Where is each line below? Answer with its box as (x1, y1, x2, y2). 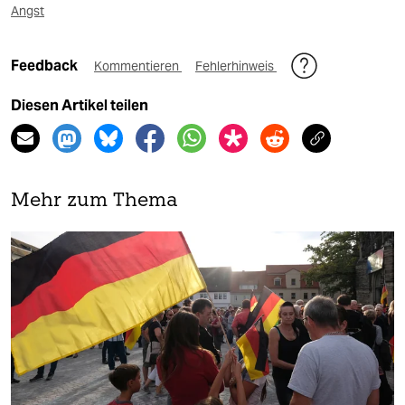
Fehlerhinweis (195, 57, 277, 74)
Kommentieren (94, 57, 182, 74)
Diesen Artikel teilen (11, 96, 148, 114)
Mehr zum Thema (11, 191, 178, 211)
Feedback (11, 56, 80, 74)
